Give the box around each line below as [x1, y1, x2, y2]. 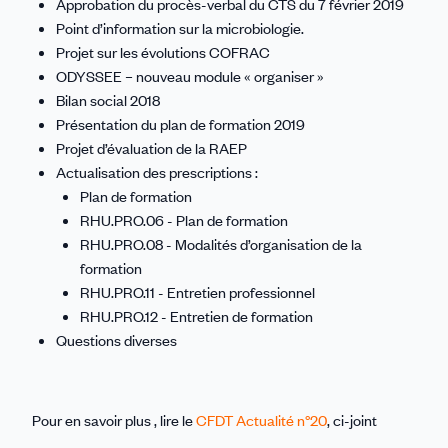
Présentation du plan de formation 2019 [56, 113, 305, 134]
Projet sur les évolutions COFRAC [56, 41, 270, 62]
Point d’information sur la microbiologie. [56, 17, 304, 38]
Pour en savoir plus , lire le [32, 409, 196, 430]
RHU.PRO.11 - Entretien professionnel [80, 281, 315, 302]
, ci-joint [327, 409, 377, 430]
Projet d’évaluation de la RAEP [56, 137, 247, 158]
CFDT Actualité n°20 [196, 409, 327, 430]
